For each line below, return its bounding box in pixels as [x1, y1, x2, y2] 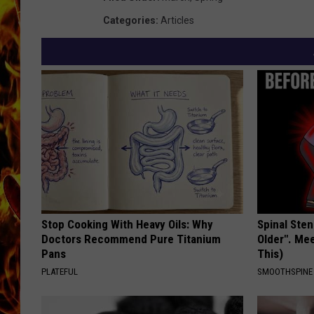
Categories [103, 15, 156, 27]
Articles [161, 15, 194, 27]
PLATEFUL [41, 266, 78, 278]
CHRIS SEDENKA [205, 22, 273, 34]
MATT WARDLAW [205, 57, 275, 69]
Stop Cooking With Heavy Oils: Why [41, 217, 213, 232]
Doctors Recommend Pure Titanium [41, 232, 221, 247]
